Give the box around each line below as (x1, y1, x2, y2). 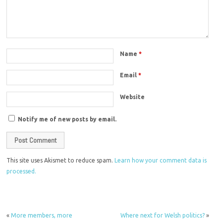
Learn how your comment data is (114, 157, 207, 164)
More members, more (11, 212, 73, 219)
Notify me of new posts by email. (18, 116, 117, 122)
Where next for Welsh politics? (120, 212, 205, 219)
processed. (6, 168, 37, 175)
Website (120, 94, 145, 101)
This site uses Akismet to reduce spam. (6, 157, 115, 164)
